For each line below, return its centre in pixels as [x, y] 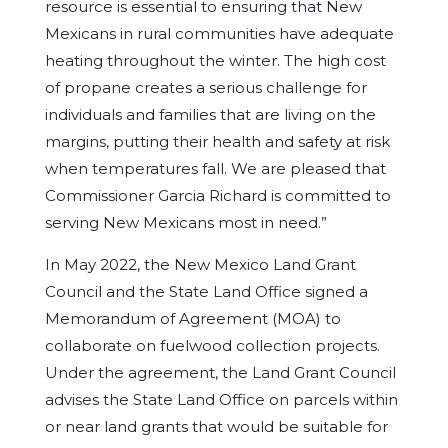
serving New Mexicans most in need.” [191, 222]
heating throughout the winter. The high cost [215, 60]
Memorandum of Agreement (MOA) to [192, 318]
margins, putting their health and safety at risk [217, 141]
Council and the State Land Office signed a [206, 291]
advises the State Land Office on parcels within [221, 399]
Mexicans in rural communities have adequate [219, 33]
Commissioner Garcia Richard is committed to [217, 195]
